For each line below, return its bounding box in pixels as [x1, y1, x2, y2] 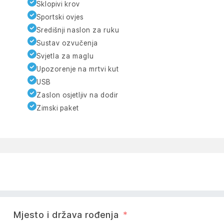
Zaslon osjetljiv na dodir [36, 90, 119, 99]
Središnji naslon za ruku [36, 25, 120, 34]
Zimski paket [36, 103, 79, 112]
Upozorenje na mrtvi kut [36, 64, 119, 73]
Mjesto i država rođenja [13, 209, 119, 220]
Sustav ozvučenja [36, 38, 98, 47]
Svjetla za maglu [36, 51, 94, 60]
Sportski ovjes [36, 12, 84, 21]
